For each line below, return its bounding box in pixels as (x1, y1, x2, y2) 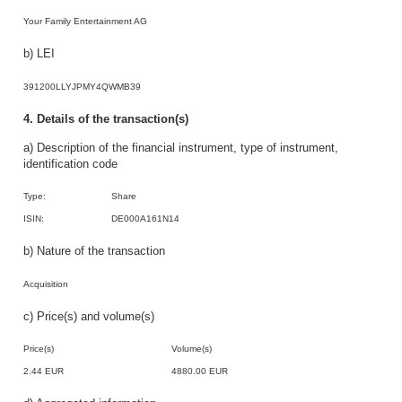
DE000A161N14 (111, 214, 179, 224)
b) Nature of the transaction (23, 245, 165, 258)
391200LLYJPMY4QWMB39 (23, 81, 144, 92)
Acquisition (23, 278, 68, 289)
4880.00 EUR (171, 366, 228, 377)
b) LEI (23, 48, 55, 61)
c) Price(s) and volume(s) (23, 310, 154, 323)
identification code (23, 158, 118, 171)
